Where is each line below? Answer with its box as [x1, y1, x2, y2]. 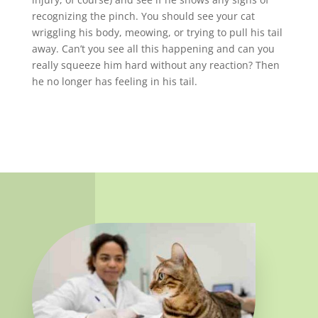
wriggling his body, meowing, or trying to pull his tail [31, 25, 283, 39]
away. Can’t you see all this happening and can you [31, 41, 275, 55]
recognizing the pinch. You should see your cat [31, 9, 255, 23]
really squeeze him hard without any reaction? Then [31, 57, 280, 72]
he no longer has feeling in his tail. [31, 74, 197, 88]
